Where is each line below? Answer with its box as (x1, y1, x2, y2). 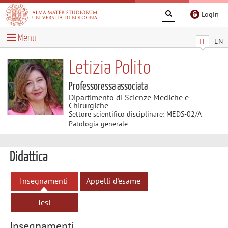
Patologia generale (68, 119, 128, 128)
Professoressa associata (68, 81, 148, 92)
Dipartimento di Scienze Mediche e (68, 92, 189, 102)
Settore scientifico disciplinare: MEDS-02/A (68, 109, 201, 119)
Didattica (9, 150, 48, 164)
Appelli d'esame (85, 175, 140, 186)
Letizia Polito (68, 59, 151, 78)
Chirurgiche (68, 100, 108, 110)
